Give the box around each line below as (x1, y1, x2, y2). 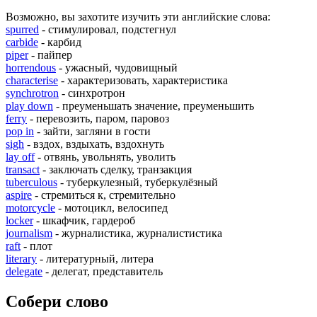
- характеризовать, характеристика (58, 74, 228, 86)
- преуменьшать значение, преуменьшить (53, 99, 254, 112)
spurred (6, 23, 39, 35)
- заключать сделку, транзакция (40, 163, 192, 175)
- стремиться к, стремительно (32, 188, 175, 201)
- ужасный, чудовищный (56, 61, 178, 74)
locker (6, 214, 33, 226)
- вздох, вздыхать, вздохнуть (24, 137, 164, 150)
